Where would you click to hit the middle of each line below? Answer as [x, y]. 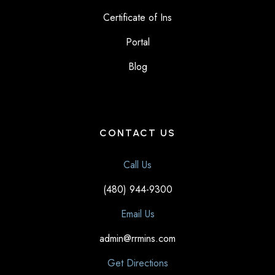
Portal [137, 42]
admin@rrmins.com [137, 239]
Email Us [137, 214]
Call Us [137, 165]
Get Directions [137, 263]
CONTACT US [137, 133]
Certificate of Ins [137, 18]
